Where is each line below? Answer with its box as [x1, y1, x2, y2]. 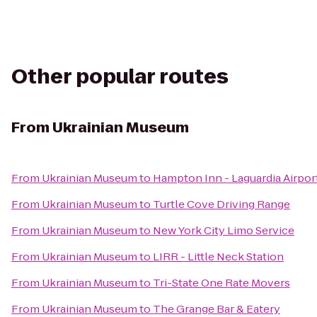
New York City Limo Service [153, 223, 294, 238]
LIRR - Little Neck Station [153, 249, 284, 264]
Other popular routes [11, 63, 229, 91]
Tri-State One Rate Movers [153, 275, 290, 290]
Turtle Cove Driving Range [153, 197, 290, 212]
